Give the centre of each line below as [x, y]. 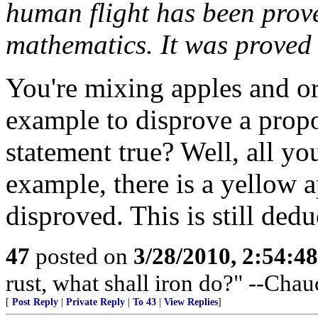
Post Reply [35, 302]
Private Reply [95, 302]
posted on [82, 256]
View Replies [191, 302]
